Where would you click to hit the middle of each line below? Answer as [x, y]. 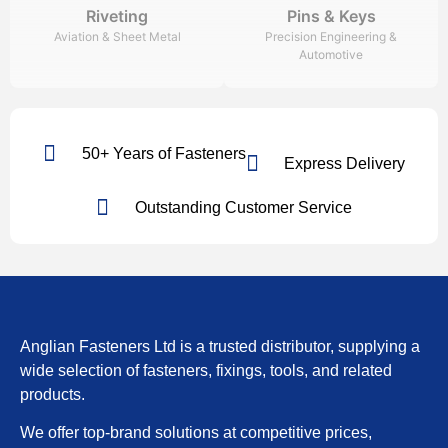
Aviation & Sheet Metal [117, 36]
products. [52, 395]
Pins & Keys [331, 15]
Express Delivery [344, 163]
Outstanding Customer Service [243, 207]
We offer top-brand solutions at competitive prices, [196, 433]
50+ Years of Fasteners [163, 153]
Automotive [331, 54]
